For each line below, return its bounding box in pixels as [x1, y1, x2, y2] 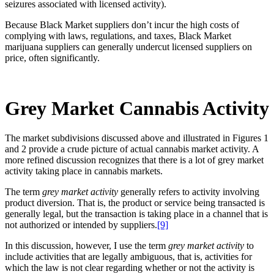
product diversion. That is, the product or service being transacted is [5, 198, 265, 209]
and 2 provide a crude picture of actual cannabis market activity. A [5, 144, 259, 155]
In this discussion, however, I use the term [5, 240, 168, 251]
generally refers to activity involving [118, 187, 259, 198]
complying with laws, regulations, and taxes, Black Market [5, 30, 231, 41]
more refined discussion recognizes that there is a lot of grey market [5, 155, 264, 166]
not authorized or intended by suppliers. [5, 220, 157, 231]
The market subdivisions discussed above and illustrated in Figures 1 [5, 133, 268, 144]
